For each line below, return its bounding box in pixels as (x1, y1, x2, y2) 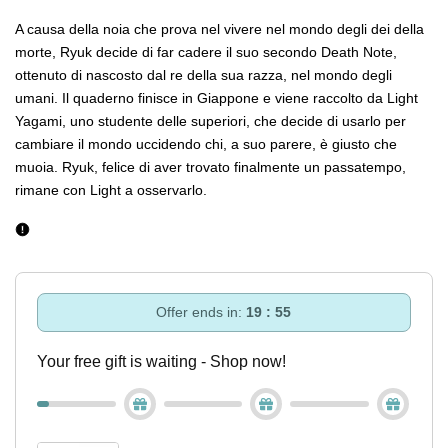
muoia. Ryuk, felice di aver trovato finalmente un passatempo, (15, 159, 406, 175)
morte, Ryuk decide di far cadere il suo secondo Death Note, (15, 44, 397, 60)
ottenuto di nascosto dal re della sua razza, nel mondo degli (15, 67, 392, 83)
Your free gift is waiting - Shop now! (36, 353, 286, 370)
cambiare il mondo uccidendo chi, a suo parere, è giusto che (15, 136, 397, 152)
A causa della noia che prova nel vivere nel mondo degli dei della (15, 21, 424, 37)
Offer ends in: (156, 304, 247, 320)
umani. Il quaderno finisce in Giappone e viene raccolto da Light (15, 90, 418, 106)
